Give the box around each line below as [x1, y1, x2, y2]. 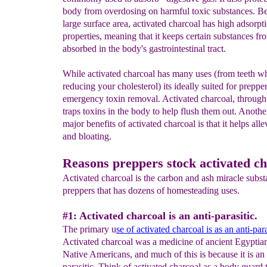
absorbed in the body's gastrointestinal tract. [63, 44, 226, 54]
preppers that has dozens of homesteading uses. [63, 185, 240, 195]
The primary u [63, 224, 116, 234]
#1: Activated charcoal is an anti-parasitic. [63, 210, 257, 222]
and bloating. [63, 131, 111, 141]
